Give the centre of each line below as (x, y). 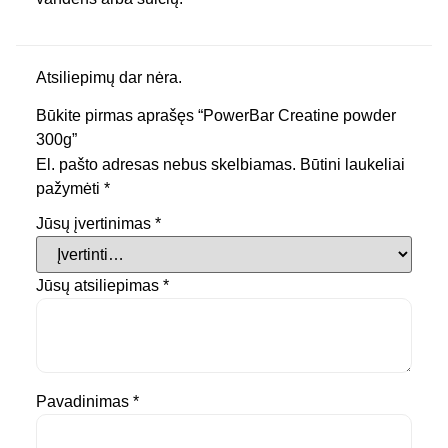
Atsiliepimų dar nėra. (109, 77)
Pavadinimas (84, 402)
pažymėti (70, 189)
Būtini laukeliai (352, 165)
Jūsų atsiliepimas (99, 285)
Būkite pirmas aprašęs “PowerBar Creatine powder (216, 116)
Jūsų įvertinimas (95, 223)
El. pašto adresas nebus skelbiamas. (166, 165)
